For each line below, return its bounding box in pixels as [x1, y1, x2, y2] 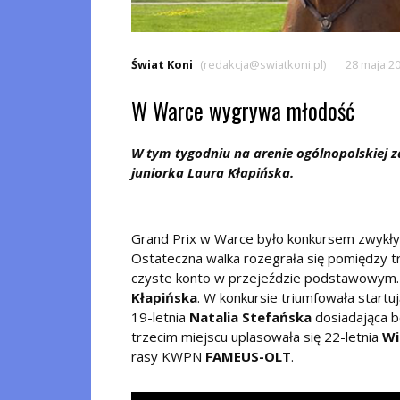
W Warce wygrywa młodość [131, 93, 354, 127]
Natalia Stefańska [189, 307, 312, 326]
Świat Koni [131, 55, 193, 72]
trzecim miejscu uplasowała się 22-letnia [131, 327, 382, 346]
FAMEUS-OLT [205, 346, 291, 365]
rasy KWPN [131, 346, 205, 365]
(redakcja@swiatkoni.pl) [199, 55, 326, 72]
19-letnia [131, 307, 189, 326]
